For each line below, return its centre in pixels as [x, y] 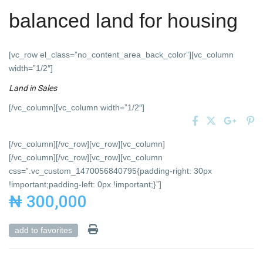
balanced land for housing [124, 21]
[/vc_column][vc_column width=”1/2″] [77, 108]
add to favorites [44, 230]
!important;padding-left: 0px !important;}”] [85, 185]
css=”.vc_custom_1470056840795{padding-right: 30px [111, 171]
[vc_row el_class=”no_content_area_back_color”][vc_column [122, 55]
